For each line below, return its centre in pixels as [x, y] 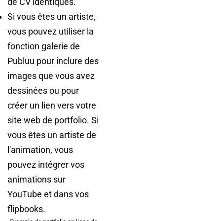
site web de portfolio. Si [53, 120]
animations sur [37, 179]
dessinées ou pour [43, 91]
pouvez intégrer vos [46, 165]
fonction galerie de [44, 46]
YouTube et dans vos [48, 194]
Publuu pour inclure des [53, 61]
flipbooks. [26, 209]
